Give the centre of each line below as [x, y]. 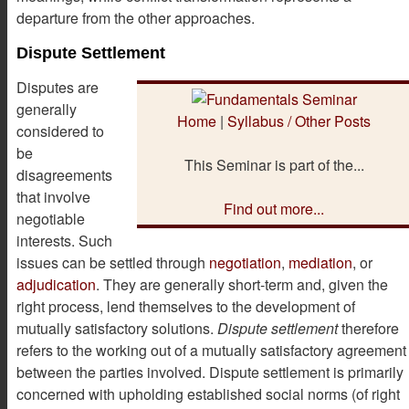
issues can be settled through [113, 262]
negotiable [51, 218]
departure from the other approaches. [136, 17]
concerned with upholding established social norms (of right [208, 393]
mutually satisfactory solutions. [117, 328]
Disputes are [58, 87]
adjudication [56, 284]
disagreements [64, 174]
